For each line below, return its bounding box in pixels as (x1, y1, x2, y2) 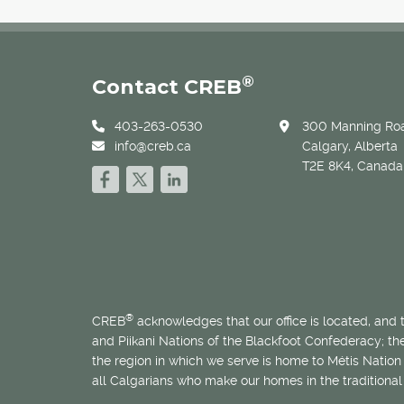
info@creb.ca (115, 139, 191, 154)
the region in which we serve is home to (92, 353, 327, 369)
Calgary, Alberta (301, 139, 398, 154)
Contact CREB (92, 75, 242, 100)
